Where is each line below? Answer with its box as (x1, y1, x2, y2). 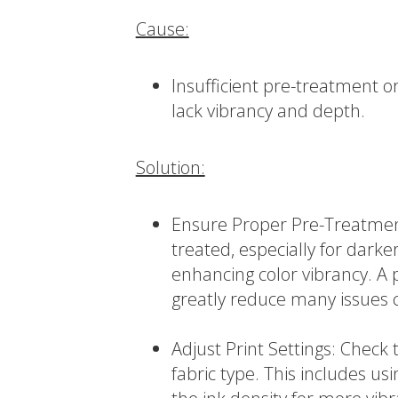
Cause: (135, 17, 189, 42)
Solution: (135, 155, 205, 180)
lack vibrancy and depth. (171, 99, 365, 123)
